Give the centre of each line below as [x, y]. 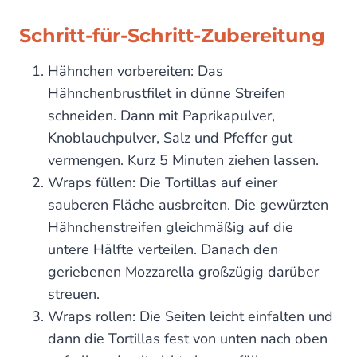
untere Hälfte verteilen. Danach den [163, 250]
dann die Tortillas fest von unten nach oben [188, 339]
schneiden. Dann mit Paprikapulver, [161, 116]
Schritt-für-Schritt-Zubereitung [172, 36]
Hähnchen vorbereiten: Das [135, 71]
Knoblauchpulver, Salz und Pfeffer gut [170, 138]
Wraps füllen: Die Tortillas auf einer [163, 183]
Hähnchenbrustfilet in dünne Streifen [167, 94]
